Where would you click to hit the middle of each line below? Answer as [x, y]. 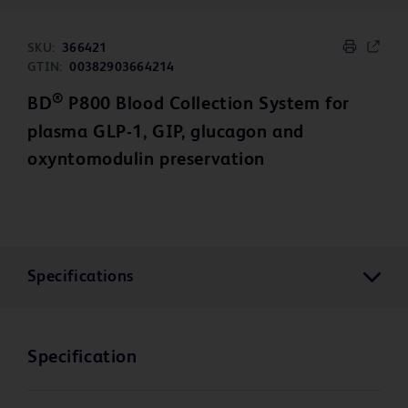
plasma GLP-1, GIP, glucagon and [166, 133]
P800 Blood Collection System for [206, 105]
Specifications [81, 277]
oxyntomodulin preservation [147, 161]
